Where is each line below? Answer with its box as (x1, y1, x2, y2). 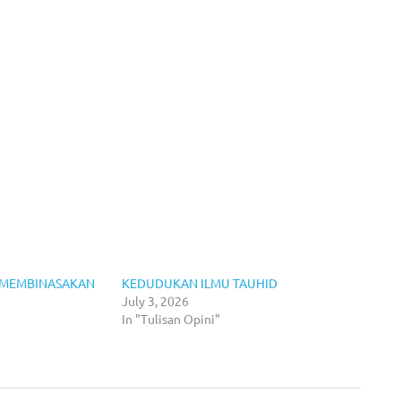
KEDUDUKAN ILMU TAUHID (121, 274, 277, 291)
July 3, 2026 (121, 292, 189, 309)
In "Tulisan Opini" (121, 310, 220, 327)
